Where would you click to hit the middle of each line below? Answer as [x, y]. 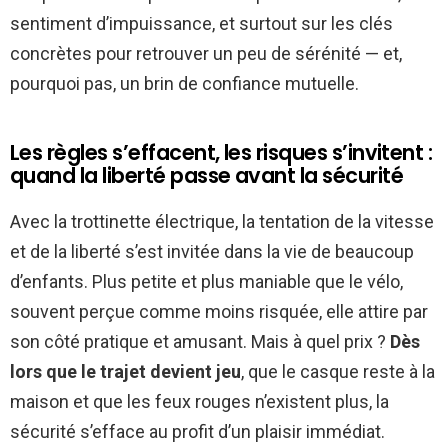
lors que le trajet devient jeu [125, 372]
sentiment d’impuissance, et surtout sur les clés [201, 24]
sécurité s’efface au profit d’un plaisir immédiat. [197, 432]
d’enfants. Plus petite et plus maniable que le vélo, [206, 282]
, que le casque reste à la [338, 372]
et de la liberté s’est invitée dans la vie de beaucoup [212, 252]
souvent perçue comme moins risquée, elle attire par [219, 312]
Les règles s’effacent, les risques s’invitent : [221, 153]
